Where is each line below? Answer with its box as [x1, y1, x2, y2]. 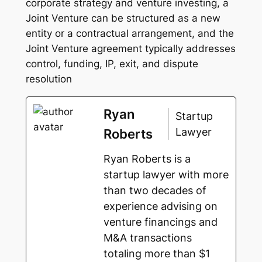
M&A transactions [103, 231, 192, 244]
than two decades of [103, 184, 206, 196]
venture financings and [103, 215, 218, 228]
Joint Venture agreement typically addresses [25, 42, 236, 54]
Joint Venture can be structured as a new [25, 12, 220, 24]
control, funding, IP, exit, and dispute [25, 57, 198, 70]
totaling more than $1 [103, 247, 210, 260]
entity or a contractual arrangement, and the [25, 27, 234, 39]
